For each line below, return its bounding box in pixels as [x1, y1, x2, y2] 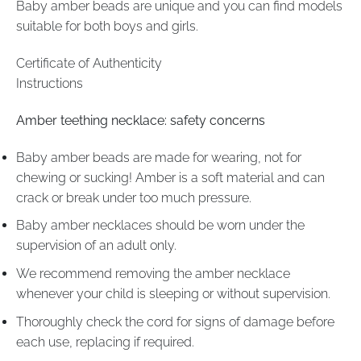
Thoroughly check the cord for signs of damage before [16, 313, 334, 330]
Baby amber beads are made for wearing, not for [16, 149, 301, 165]
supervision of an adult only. [16, 238, 176, 254]
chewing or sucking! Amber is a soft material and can [16, 169, 325, 185]
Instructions [16, 76, 83, 92]
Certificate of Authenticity [16, 56, 162, 72]
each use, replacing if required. [16, 334, 194, 350]
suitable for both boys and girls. [16, 19, 198, 35]
